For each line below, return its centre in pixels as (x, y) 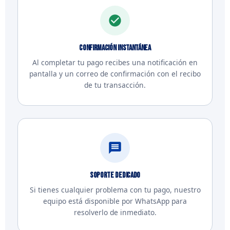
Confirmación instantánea (115, 48)
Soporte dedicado (115, 175)
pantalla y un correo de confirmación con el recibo (115, 74)
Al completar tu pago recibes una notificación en (115, 62)
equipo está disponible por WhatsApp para (115, 201)
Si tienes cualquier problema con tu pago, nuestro (115, 190)
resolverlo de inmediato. (115, 212)
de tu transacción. (115, 85)
